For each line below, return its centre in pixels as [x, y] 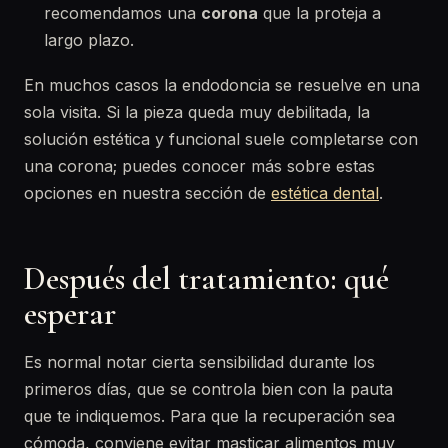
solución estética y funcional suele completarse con [221, 139]
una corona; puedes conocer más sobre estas [199, 166]
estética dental [325, 193]
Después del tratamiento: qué [206, 278]
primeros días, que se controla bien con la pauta [208, 389]
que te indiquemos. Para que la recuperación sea [209, 416]
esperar [70, 313]
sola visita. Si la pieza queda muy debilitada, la [197, 112]
